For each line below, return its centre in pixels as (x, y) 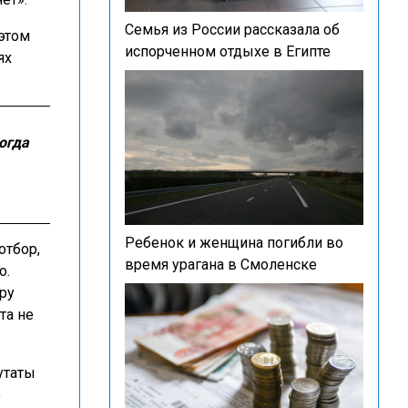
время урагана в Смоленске (221, 265)
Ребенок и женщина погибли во (234, 243)
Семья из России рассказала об (232, 30)
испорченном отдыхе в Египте (228, 51)
